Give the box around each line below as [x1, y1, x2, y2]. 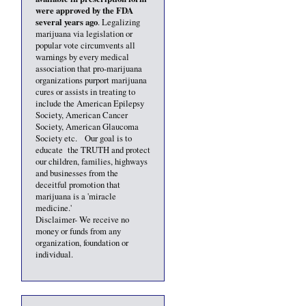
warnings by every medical [36, 51, 129, 63]
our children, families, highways [36, 155, 148, 167]
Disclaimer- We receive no [36, 213, 129, 225]
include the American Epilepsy [36, 97, 144, 109]
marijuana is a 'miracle [36, 190, 116, 202]
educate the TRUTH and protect [36, 143, 150, 156]
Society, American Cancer [36, 109, 128, 121]
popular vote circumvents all [36, 39, 135, 51]
